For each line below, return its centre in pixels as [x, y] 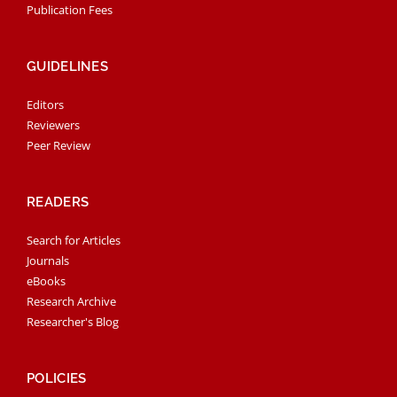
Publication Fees [70, 10]
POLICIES [57, 379]
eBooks [46, 281]
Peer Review [58, 146]
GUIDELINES [67, 67]
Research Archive [71, 302]
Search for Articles [74, 241]
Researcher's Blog [73, 322]
